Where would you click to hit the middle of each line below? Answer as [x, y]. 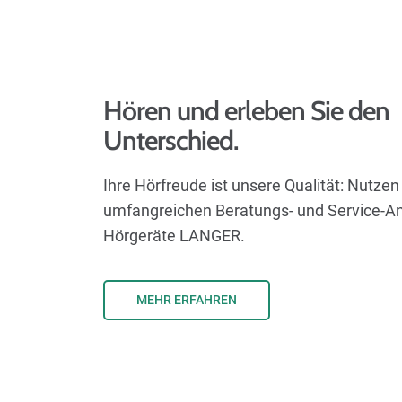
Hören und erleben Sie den [246, 110]
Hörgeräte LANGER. [174, 235]
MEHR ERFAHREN [187, 300]
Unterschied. [171, 140]
